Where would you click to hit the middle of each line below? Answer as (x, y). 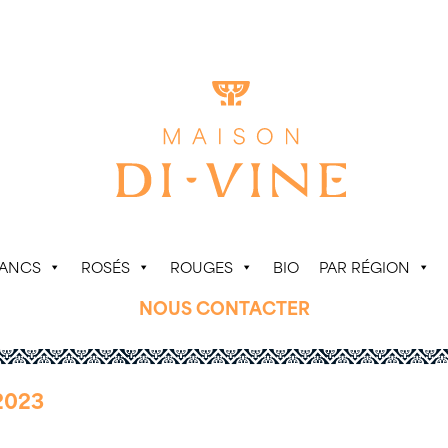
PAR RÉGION (365, 267)
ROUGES (202, 267)
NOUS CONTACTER (224, 307)
